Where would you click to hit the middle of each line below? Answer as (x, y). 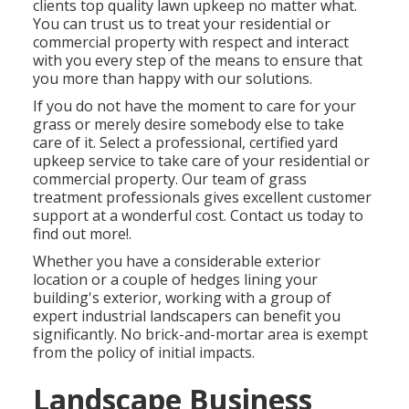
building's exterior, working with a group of (183, 298)
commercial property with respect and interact (191, 42)
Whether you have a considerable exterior (177, 262)
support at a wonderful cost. (132, 216)
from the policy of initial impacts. (144, 353)
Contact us (267, 216)
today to (334, 216)
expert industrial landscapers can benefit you (187, 316)
